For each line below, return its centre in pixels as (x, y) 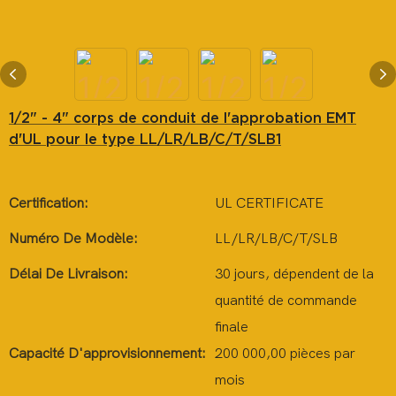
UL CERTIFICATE (269, 203)
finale (232, 327)
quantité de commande (286, 301)
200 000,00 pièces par (285, 354)
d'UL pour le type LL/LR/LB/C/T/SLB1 (145, 139)
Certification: (49, 203)
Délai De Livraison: (69, 274)
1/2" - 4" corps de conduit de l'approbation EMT (183, 118)
